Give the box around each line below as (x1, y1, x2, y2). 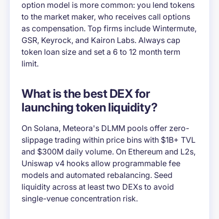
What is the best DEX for (22, 87, 150, 101)
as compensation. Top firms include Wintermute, (22, 23, 197, 34)
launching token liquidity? (22, 100, 157, 115)
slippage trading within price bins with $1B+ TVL (22, 135, 196, 145)
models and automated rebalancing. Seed (22, 170, 173, 180)
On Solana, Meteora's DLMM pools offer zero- (22, 123, 189, 133)
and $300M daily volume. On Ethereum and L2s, (22, 147, 196, 157)
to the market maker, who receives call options (22, 12, 190, 22)
